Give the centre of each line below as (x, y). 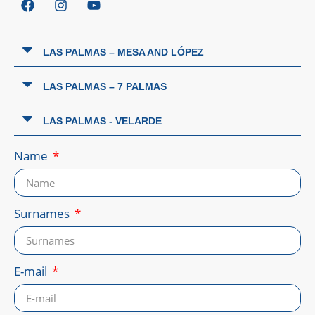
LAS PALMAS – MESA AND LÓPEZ (123, 52)
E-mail (32, 271)
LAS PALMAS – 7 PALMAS (105, 87)
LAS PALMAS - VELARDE (102, 121)
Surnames (43, 214)
